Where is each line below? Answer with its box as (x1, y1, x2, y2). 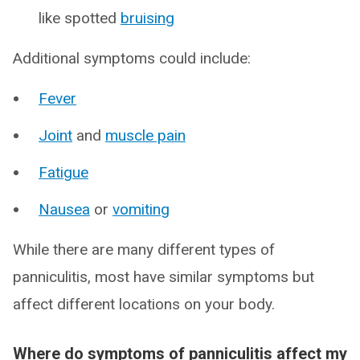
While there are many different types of (13, 240, 275, 259)
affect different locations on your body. (13, 295, 275, 313)
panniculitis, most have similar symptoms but (13, 268, 314, 286)
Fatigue (39, 163, 88, 182)
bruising (121, 9, 174, 27)
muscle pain (105, 126, 186, 145)
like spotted (39, 9, 121, 27)
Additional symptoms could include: (13, 49, 251, 67)
